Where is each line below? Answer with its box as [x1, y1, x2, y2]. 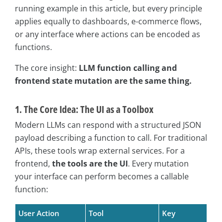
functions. [15, 42, 52, 53]
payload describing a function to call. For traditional [15, 132, 207, 144]
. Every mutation [128, 158, 189, 169]
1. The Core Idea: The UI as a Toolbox [15, 103, 154, 116]
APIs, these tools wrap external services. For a [15, 145, 185, 157]
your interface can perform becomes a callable [15, 171, 189, 182]
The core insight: [15, 62, 79, 74]
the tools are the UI [52, 158, 128, 169]
